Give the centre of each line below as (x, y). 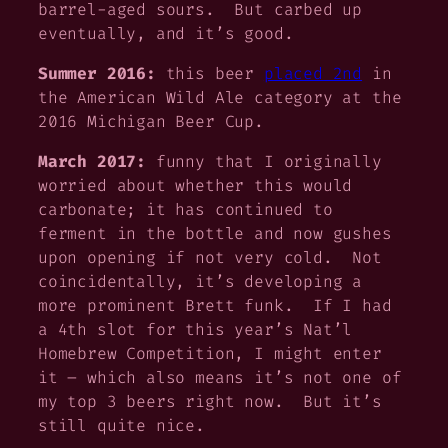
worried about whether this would (195, 186)
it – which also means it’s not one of (220, 378)
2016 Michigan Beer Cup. (151, 121)
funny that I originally (268, 162)
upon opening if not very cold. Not (210, 258)
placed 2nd (313, 73)
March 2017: (97, 162)
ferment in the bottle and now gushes (215, 234)
